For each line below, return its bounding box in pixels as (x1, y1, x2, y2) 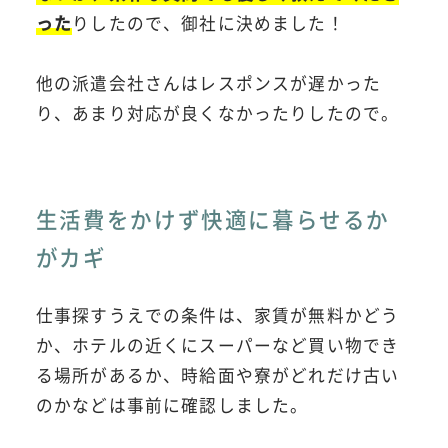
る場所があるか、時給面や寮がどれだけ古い (35, 362, 400, 387)
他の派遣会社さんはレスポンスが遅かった (35, 71, 382, 96)
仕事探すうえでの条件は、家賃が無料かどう (35, 302, 400, 327)
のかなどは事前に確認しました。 (35, 392, 309, 417)
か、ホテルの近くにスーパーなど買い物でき (35, 332, 400, 357)
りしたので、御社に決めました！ (72, 11, 345, 36)
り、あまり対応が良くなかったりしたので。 (35, 101, 400, 126)
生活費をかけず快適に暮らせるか (35, 202, 391, 234)
